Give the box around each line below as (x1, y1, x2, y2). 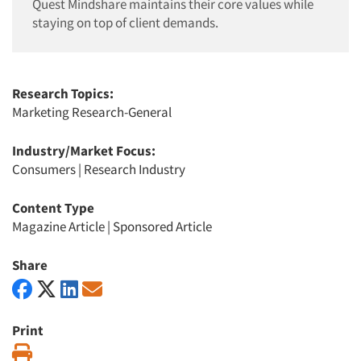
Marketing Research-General (12, 103, 172, 121)
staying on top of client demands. (32, 14, 218, 31)
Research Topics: (12, 85, 114, 102)
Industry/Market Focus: (12, 142, 156, 160)
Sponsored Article (113, 218, 212, 235)
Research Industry (84, 160, 185, 178)
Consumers (12, 160, 76, 178)
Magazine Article (12, 218, 105, 235)
